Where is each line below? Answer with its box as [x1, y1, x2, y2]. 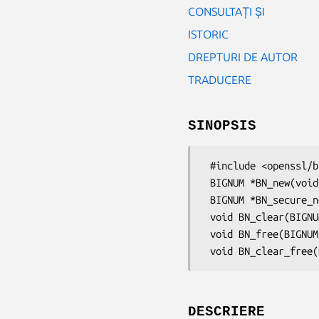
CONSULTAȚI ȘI [188, 4, 265, 18]
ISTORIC [188, 27, 229, 41]
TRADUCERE [188, 73, 251, 86]
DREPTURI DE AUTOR [188, 50, 298, 63]
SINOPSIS [188, 117, 256, 134]
